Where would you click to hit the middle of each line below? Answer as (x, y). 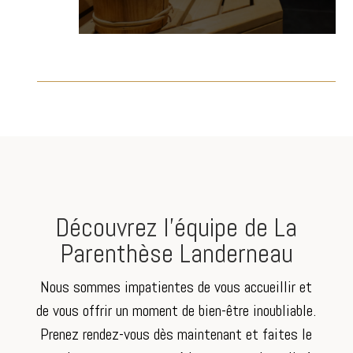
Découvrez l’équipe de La (176, 228)
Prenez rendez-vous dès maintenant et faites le (176, 334)
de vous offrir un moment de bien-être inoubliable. (176, 311)
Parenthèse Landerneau (176, 254)
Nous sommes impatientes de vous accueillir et (176, 287)
